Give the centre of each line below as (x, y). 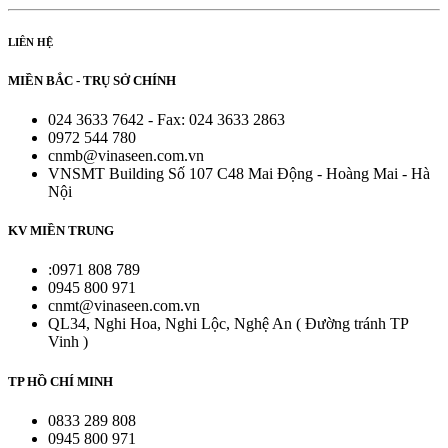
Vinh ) (68, 342)
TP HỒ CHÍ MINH (60, 381)
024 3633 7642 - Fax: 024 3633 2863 (166, 119)
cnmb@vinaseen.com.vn (126, 155)
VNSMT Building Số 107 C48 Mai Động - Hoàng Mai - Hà (239, 173)
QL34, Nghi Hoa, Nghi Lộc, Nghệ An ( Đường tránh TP (228, 324)
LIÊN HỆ (30, 41)
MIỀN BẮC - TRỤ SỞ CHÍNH (92, 80)
